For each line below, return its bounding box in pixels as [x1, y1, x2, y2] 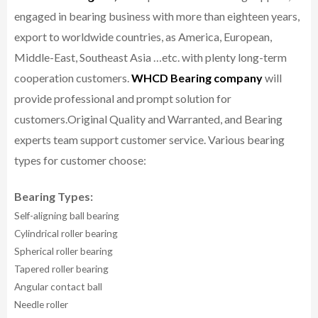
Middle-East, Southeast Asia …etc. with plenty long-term [14, 50, 287, 65]
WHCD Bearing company [131, 71, 263, 85]
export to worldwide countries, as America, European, [14, 30, 272, 44]
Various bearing [208, 133, 285, 147]
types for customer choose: [14, 153, 150, 168]
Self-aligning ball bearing [14, 209, 119, 222]
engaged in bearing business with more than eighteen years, [14, 9, 300, 23]
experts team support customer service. [14, 133, 208, 147]
